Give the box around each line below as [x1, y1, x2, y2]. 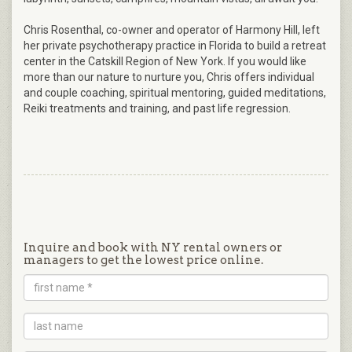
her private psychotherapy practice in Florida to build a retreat [24, 39, 326, 53]
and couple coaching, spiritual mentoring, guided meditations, [24, 86, 326, 100]
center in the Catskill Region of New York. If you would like [24, 55, 306, 68]
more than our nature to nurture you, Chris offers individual [24, 71, 314, 84]
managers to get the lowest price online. [24, 253, 263, 268]
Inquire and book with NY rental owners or [24, 240, 282, 255]
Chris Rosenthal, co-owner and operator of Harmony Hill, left [24, 24, 320, 37]
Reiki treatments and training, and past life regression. [24, 102, 291, 115]
